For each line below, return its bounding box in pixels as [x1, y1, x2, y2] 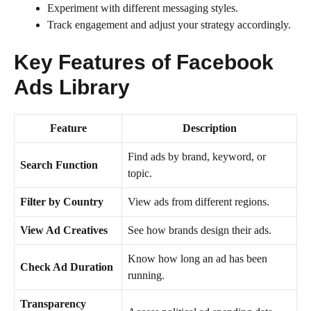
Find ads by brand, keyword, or [128, 150, 266, 162]
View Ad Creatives [20, 224, 108, 236]
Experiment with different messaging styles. [47, 1, 238, 14]
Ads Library [14, 75, 130, 99]
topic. [128, 167, 152, 179]
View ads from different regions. [128, 195, 269, 208]
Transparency [20, 297, 86, 310]
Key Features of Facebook [14, 50, 274, 74]
